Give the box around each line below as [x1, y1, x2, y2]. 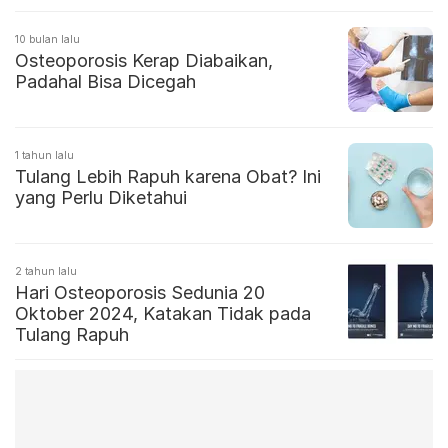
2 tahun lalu [15, 265, 77, 278]
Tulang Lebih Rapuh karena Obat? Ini [15, 166, 321, 188]
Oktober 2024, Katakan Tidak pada [15, 303, 311, 325]
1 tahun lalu [15, 149, 74, 162]
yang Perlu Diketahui [15, 187, 187, 209]
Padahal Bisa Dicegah [15, 71, 196, 93]
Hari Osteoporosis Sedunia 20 [15, 282, 265, 304]
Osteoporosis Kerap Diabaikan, [15, 50, 273, 72]
